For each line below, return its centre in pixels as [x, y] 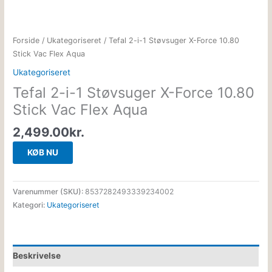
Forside [26, 41]
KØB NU [43, 153]
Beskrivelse [37, 256]
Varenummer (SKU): [49, 191]
